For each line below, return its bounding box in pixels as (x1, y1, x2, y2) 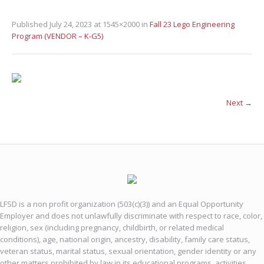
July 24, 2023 (49, 19, 92, 29)
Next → (226, 97, 252, 108)
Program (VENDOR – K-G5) (12, 31, 103, 41)
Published (12, 19, 49, 29)
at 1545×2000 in (92, 19, 150, 29)
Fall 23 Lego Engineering (150, 19, 235, 29)
